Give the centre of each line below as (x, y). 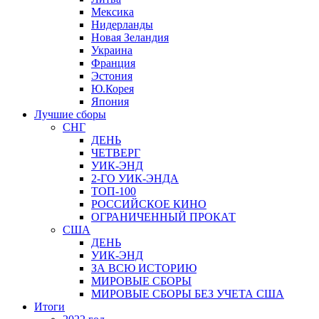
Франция (113, 63)
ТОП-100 (114, 191)
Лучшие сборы (70, 114)
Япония (110, 101)
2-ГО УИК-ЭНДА (135, 178)
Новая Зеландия (130, 37)
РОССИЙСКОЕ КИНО (149, 204)
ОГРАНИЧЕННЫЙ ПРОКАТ (163, 217)
